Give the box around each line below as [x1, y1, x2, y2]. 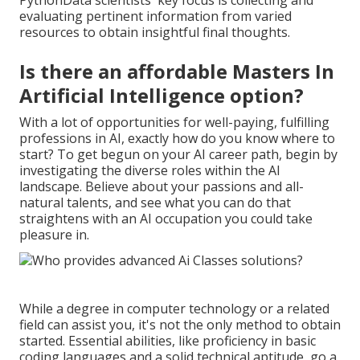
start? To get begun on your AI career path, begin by [19, 145, 337, 164]
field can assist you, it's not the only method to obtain [19, 316, 341, 334]
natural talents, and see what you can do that [19, 194, 291, 212]
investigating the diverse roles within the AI [19, 162, 280, 180]
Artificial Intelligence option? [19, 82, 304, 109]
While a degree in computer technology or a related [19, 300, 329, 318]
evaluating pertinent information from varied [19, 7, 292, 26]
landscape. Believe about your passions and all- [19, 178, 304, 196]
